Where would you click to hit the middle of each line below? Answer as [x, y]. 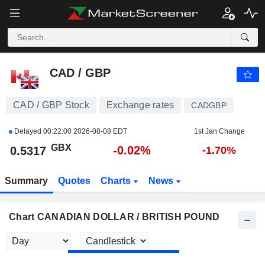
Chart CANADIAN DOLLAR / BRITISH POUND [114, 217]
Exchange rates [140, 105]
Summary [27, 181]
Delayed [28, 131]
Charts [117, 181]
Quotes [75, 181]
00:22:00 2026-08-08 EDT [85, 131]
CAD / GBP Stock [51, 105]
